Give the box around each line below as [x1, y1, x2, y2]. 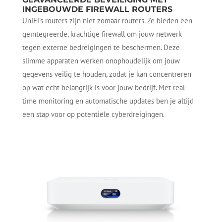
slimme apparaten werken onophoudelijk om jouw [22, 56, 180, 65]
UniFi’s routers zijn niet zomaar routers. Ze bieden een [22, 16, 192, 25]
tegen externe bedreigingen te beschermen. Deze [22, 43, 180, 52]
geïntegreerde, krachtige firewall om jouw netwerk [22, 29, 182, 39]
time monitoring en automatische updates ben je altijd [22, 96, 194, 106]
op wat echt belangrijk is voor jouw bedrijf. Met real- [22, 83, 187, 92]
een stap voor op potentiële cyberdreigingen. [22, 110, 165, 119]
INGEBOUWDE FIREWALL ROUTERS [22, 4, 172, 14]
